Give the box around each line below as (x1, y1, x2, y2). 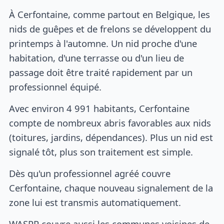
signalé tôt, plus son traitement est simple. (9, 145, 193, 158)
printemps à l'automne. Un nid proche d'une (9, 37, 197, 50)
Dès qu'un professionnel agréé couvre (9, 166, 171, 179)
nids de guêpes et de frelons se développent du (9, 22, 211, 35)
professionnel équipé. (9, 80, 102, 93)
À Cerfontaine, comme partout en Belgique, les (9, 8, 210, 21)
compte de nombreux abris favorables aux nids (9, 116, 211, 129)
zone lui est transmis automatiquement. (9, 195, 181, 208)
